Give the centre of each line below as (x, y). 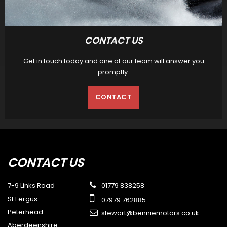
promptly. (113, 72)
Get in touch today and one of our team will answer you (113, 61)
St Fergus (23, 199)
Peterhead (25, 212)
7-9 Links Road (31, 186)
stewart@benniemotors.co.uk (149, 213)
